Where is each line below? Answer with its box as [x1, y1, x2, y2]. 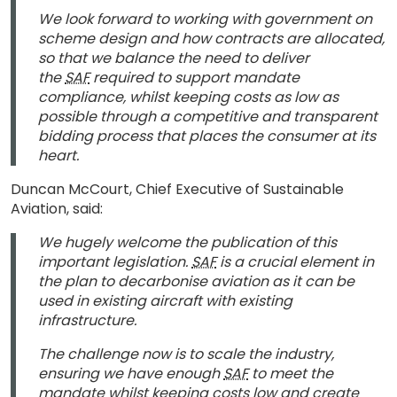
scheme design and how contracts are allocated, [38, 28, 385, 49]
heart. [38, 145, 79, 166]
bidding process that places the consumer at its [38, 126, 376, 146]
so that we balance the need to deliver [38, 48, 309, 68]
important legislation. [38, 252, 191, 272]
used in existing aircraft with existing [38, 291, 292, 311]
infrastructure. [38, 310, 136, 331]
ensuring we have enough [38, 363, 223, 384]
